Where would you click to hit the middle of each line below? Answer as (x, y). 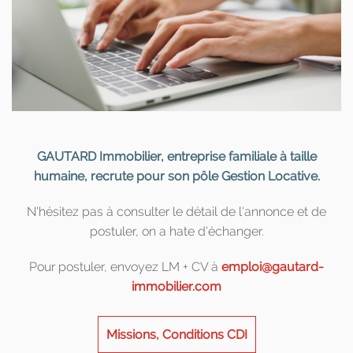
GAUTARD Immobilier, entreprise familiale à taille (176, 156)
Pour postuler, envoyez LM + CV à (125, 266)
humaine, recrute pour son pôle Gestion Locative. (176, 176)
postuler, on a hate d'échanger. (176, 231)
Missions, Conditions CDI (176, 334)
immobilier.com (176, 286)
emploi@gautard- (273, 266)
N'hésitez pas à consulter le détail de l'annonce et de (176, 211)
